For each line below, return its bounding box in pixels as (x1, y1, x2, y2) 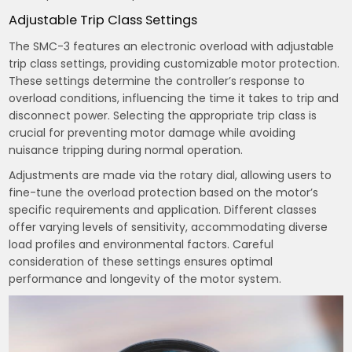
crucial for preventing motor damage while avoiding (9, 124, 296, 141)
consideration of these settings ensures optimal (9, 253, 273, 269)
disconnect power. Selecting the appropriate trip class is (9, 107, 317, 123)
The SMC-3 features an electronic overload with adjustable (9, 38, 335, 54)
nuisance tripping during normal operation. (9, 141, 244, 158)
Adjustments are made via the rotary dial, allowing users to (9, 167, 332, 183)
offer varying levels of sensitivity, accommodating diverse (9, 218, 328, 235)
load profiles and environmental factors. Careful (9, 236, 274, 252)
